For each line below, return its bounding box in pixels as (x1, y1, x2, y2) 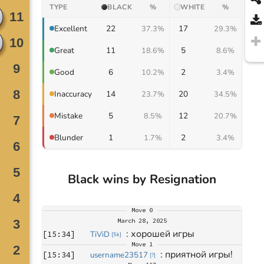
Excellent (54, 22, 88, 34)
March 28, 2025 (117, 216, 167, 225)
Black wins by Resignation (68, 170, 217, 187)
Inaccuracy (54, 88, 93, 100)
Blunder (54, 131, 84, 143)
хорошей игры (131, 227, 195, 240)
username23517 (90, 249, 148, 260)
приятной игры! (165, 247, 233, 261)
